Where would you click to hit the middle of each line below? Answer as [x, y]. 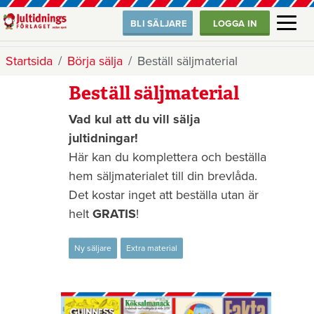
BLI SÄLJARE [159, 24]
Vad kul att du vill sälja [134, 119]
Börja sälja [95, 61]
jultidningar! [105, 138]
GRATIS [114, 214]
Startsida [29, 61]
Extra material [151, 248]
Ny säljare [93, 248]
